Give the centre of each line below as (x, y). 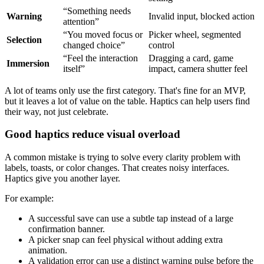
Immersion (28, 63)
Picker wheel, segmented (195, 34)
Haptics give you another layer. (62, 178)
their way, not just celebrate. (57, 111)
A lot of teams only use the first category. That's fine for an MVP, (125, 90)
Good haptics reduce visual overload (93, 134)
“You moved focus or (103, 34)
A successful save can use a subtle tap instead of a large (131, 218)
